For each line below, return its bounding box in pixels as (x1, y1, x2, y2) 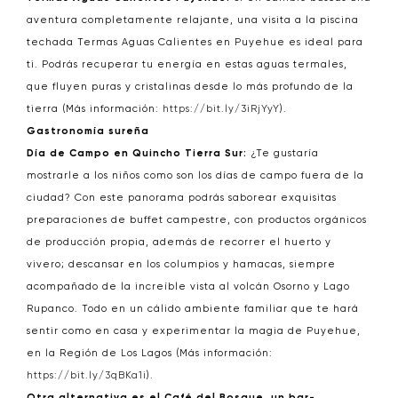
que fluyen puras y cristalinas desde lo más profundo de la (27, 81, 354, 92)
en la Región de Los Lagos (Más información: (27, 347, 273, 359)
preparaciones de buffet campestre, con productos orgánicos (27, 214, 367, 226)
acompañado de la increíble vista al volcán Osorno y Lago (27, 281, 350, 292)
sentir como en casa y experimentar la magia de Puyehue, (27, 325, 361, 337)
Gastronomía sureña (27, 125, 149, 137)
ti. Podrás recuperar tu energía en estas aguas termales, (27, 59, 347, 70)
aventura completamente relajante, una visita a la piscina (27, 14, 359, 26)
